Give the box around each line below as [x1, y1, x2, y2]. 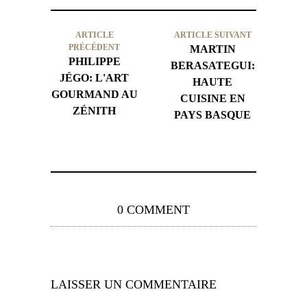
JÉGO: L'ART [60, 71, 130, 84]
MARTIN [189, 42, 236, 55]
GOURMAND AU [51, 88, 138, 100]
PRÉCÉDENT [69, 42, 121, 52]
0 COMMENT [117, 202, 190, 217]
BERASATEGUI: [170, 59, 255, 71]
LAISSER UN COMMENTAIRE [51, 277, 217, 291]
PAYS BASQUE [174, 108, 251, 121]
